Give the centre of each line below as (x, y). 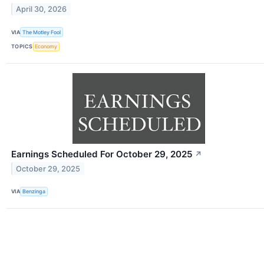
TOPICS (22, 47)
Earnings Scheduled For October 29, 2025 (102, 154)
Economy (46, 47)
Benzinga (34, 192)
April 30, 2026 (42, 9)
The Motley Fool (42, 32)
